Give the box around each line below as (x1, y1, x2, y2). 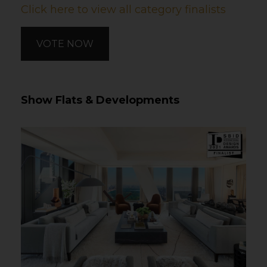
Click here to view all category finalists (21, 3, 226, 17)
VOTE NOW (36, 38, 94, 50)
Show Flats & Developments (21, 94, 179, 107)
